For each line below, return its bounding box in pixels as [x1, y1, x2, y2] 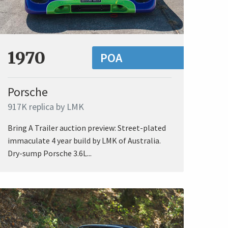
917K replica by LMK [8, 101, 84, 113]
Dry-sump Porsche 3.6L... [8, 148, 92, 159]
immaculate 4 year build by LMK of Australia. [8, 135, 161, 146]
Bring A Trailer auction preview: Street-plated [8, 123, 166, 133]
